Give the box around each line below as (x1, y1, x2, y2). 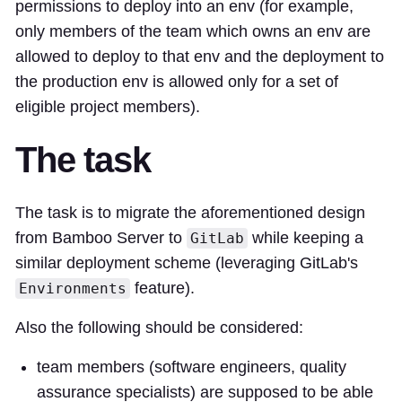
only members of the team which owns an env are (15, 22, 371, 41)
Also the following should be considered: (15, 319, 303, 337)
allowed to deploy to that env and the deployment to (15, 48, 384, 66)
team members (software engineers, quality (37, 358, 346, 377)
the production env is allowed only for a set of (15, 73, 338, 92)
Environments (19, 280, 127, 298)
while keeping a (248, 229, 363, 248)
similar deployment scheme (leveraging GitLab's (15, 254, 358, 273)
